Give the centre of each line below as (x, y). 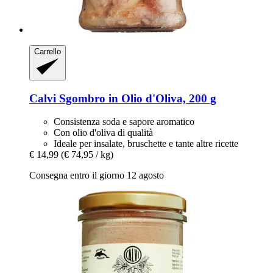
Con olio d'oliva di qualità (103, 133)
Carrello (48, 51)
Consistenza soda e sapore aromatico (124, 122)
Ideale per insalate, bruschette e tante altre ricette (146, 144)
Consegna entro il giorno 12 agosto (97, 175)
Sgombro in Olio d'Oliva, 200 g (136, 98)
